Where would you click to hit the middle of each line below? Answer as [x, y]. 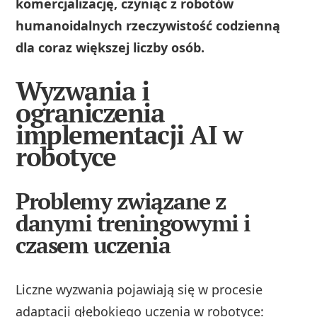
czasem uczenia [93, 245]
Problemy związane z [121, 201]
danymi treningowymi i [133, 223]
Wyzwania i [82, 91]
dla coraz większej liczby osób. [110, 47]
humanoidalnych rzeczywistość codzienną [148, 25]
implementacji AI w [129, 135]
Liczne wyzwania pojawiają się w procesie [139, 290]
